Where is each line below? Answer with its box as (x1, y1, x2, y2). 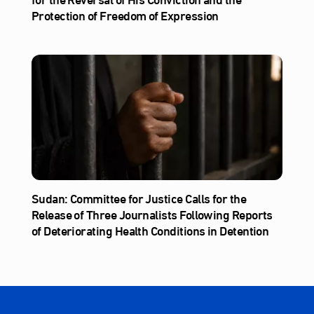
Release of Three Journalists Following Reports (31, 202, 273, 226)
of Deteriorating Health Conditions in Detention (31, 218, 269, 243)
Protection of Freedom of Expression (31, 2, 219, 27)
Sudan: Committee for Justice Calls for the (31, 186, 247, 210)
